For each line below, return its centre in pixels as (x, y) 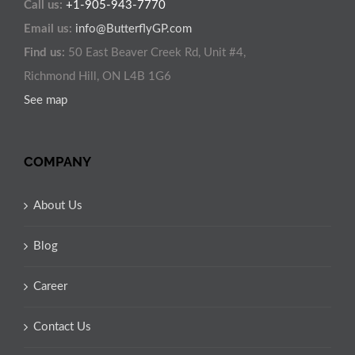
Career (50, 287)
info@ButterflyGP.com (134, 29)
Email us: (48, 29)
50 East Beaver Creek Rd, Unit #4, (157, 53)
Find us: (46, 53)
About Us (58, 206)
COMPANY (57, 162)
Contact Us (62, 327)
